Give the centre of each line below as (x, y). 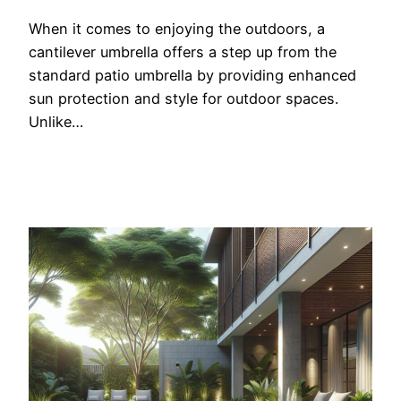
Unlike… (56, 122)
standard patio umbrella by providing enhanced (192, 76)
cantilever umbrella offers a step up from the (183, 52)
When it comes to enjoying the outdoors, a (177, 29)
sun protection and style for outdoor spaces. (183, 99)
